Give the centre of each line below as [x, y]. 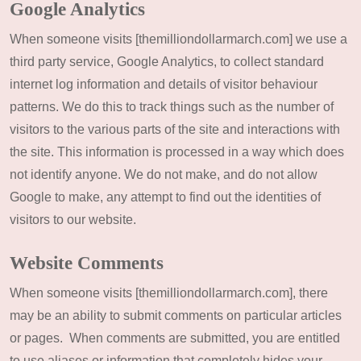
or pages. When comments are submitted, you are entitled [175, 338]
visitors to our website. [73, 220]
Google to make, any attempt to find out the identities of [165, 197]
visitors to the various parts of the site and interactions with [175, 129]
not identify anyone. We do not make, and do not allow [164, 174]
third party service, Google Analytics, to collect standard [167, 62]
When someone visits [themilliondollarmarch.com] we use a [178, 39]
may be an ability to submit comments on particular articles [176, 315]
